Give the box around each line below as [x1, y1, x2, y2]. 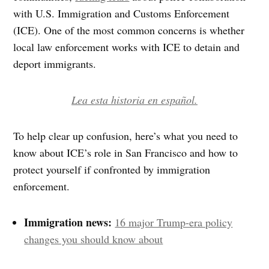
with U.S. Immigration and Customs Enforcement [13, 5, 230, 20]
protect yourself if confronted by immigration [13, 162, 211, 177]
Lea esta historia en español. [71, 92, 198, 107]
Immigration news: [24, 214, 112, 230]
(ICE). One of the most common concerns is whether [13, 22, 245, 37]
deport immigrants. [13, 56, 97, 71]
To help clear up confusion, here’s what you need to [13, 128, 238, 143]
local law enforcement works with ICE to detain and [13, 39, 240, 54]
